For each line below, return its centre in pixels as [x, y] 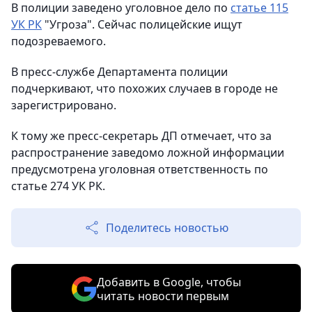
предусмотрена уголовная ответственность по [140, 170]
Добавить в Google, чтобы [169, 282]
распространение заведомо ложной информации [148, 153]
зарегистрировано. [64, 106]
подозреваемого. [58, 41]
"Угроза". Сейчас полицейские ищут [142, 25]
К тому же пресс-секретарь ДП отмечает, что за [141, 136]
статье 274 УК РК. [58, 186]
